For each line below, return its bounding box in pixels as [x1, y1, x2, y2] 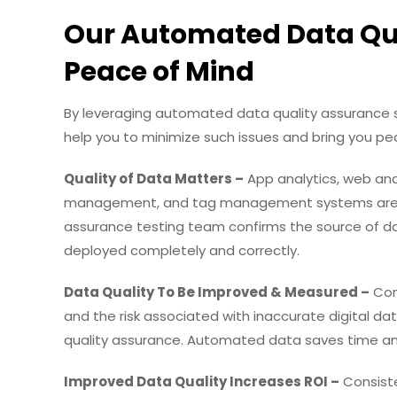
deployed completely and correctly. [63, 240, 300, 260]
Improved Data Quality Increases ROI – [63, 371, 339, 391]
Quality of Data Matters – [63, 168, 244, 188]
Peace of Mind [63, 52, 254, 90]
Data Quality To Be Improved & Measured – [63, 282, 370, 301]
